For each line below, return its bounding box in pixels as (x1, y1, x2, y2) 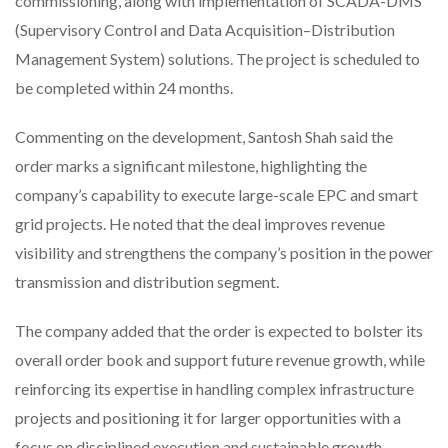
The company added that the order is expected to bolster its (15, 320, 423, 340)
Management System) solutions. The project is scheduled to (15, 48, 420, 68)
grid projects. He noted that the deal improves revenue (15, 213, 385, 233)
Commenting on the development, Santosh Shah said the (15, 126, 393, 146)
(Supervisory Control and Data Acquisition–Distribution (15, 19, 395, 39)
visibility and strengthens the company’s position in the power (15, 242, 433, 262)
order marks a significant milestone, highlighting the (15, 155, 367, 175)
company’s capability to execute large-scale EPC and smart (15, 184, 418, 204)
